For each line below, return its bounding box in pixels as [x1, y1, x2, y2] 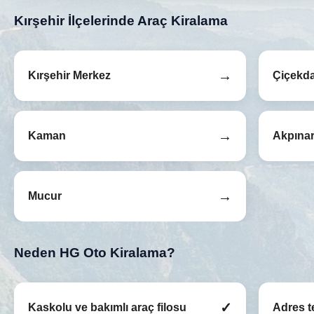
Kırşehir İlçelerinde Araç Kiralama [14, 13, 228, 29]
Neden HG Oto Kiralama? [14, 245, 175, 261]
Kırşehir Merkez [28, 69, 111, 82]
